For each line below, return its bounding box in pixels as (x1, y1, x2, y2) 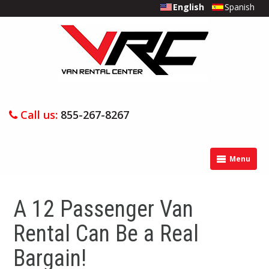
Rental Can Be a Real (13, 220, 199, 247)
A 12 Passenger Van (13, 196, 193, 222)
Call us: (17, 107, 61, 122)
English (172, 1, 207, 13)
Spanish (224, 1, 255, 13)
